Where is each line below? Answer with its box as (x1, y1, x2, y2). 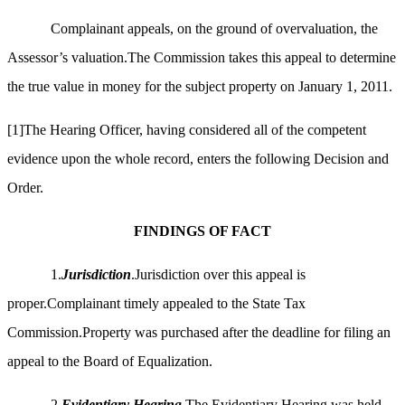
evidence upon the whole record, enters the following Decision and (7, 151, 389, 167)
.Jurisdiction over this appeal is (131, 267, 306, 283)
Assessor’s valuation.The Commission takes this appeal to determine (7, 50, 396, 66)
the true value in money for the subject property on (7, 79, 298, 95)
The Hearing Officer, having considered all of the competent (24, 122, 366, 138)
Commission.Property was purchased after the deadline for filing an (7, 325, 391, 341)
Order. (7, 180, 43, 196)
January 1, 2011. (298, 79, 392, 95)
